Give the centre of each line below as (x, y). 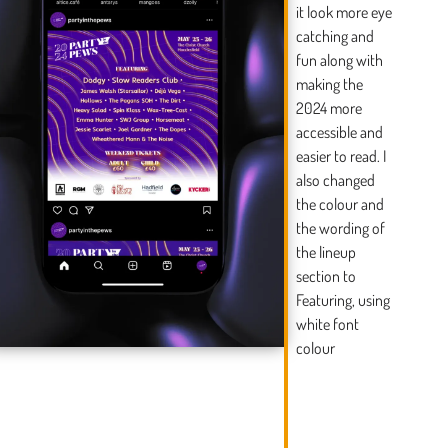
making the (330, 84)
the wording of (341, 228)
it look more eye (344, 12)
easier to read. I (341, 156)
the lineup (326, 252)
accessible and (340, 132)
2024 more (329, 108)
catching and (335, 36)
